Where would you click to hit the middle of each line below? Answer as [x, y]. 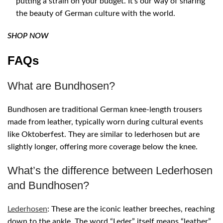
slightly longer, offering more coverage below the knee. [103, 147]
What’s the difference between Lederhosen [110, 171]
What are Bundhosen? [61, 86]
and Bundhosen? [48, 186]
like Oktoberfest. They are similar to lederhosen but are [104, 135]
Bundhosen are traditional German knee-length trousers [105, 110]
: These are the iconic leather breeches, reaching [131, 209]
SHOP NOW [28, 36]
